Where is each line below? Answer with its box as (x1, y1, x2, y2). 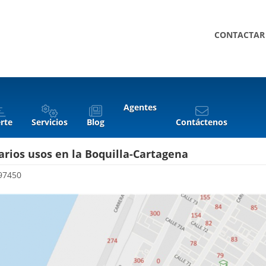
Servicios (31, 116, 68, 128)
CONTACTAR (214, 29, 265, 40)
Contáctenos (176, 116, 227, 128)
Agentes (123, 102, 157, 113)
